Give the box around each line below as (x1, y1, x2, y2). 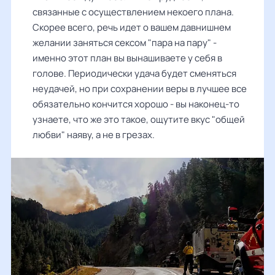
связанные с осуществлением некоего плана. (33, 6, 234, 18)
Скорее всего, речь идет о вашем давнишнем (33, 21, 231, 34)
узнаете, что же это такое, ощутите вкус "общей (33, 113, 245, 126)
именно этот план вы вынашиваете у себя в (33, 52, 222, 64)
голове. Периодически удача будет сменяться (33, 67, 236, 80)
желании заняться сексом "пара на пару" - (33, 36, 217, 49)
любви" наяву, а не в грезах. (33, 128, 155, 141)
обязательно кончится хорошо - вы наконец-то (33, 98, 239, 110)
